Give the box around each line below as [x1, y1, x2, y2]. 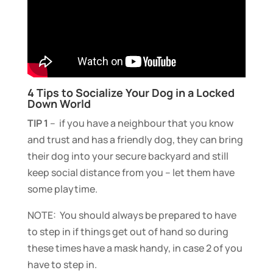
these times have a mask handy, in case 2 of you [27, 241, 243, 255]
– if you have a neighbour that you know [48, 116, 233, 130]
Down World [27, 96, 91, 111]
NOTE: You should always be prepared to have [27, 208, 236, 222]
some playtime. [27, 182, 97, 196]
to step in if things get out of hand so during [27, 224, 229, 238]
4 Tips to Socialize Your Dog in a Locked [27, 85, 235, 100]
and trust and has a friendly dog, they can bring [27, 132, 243, 146]
